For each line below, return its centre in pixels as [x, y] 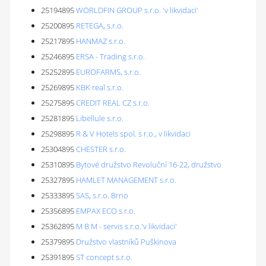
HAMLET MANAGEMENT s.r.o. [126, 180]
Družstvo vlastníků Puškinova [126, 242]
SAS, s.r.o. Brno [102, 195]
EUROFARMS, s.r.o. [108, 72]
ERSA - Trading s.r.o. [110, 56]
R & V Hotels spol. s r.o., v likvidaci [133, 134]
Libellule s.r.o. [100, 118]
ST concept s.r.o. [104, 257]
